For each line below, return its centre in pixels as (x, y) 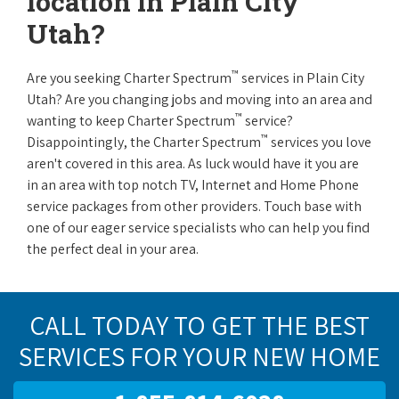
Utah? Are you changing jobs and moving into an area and (199, 99)
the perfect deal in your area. (113, 249)
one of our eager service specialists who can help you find (198, 228)
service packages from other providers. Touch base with (194, 206)
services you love (320, 142)
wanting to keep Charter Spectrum (131, 121)
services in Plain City (301, 78)
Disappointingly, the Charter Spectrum (144, 142)
